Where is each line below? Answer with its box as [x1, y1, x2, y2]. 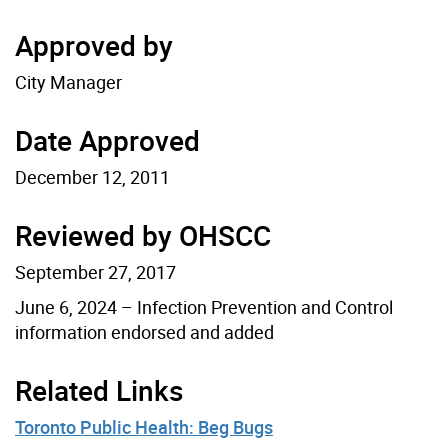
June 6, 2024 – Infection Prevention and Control [15, 294, 393, 319]
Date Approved [15, 120, 200, 159]
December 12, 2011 [15, 164, 170, 189]
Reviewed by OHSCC [15, 215, 271, 254]
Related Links [15, 370, 183, 409]
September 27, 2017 [15, 259, 176, 284]
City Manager [15, 69, 122, 94]
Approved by [15, 25, 173, 64]
